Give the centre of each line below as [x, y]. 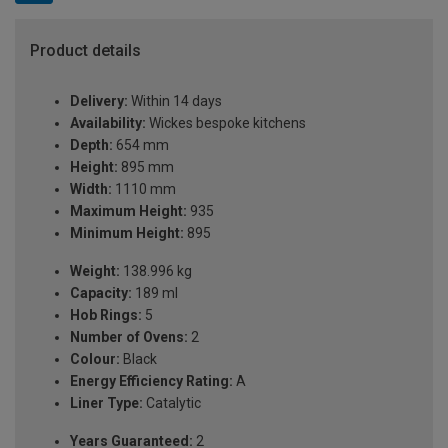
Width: [91, 189]
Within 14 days [175, 101]
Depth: [91, 145]
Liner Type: [106, 403]
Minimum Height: [127, 233]
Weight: [95, 271]
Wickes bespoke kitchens [226, 123]
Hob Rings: [106, 315]
